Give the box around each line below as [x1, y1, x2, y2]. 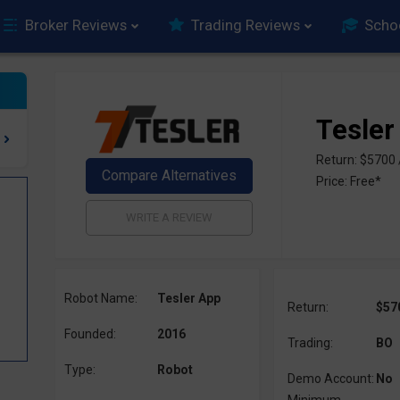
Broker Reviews [25, 16, 127, 34]
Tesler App [156, 291, 221, 305]
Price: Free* [316, 173, 382, 188]
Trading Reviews [191, 16, 300, 34]
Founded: [63, 327, 116, 341]
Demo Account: [287, 371, 374, 386]
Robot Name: [63, 291, 137, 305]
